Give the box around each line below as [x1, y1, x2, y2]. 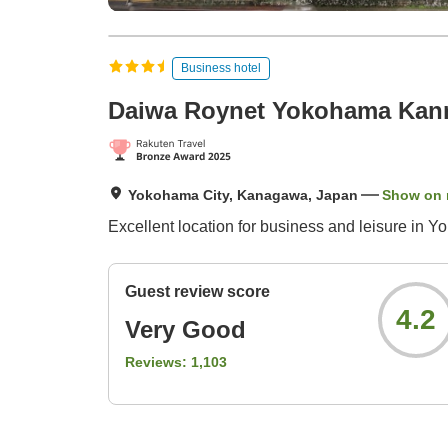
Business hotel [181, 60, 261, 75]
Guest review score [125, 283, 270, 301]
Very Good [125, 316, 246, 344]
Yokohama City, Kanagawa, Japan [128, 187, 358, 204]
